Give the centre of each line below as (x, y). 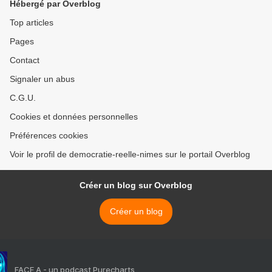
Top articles (32, 22)
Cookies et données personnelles (74, 116)
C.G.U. (23, 97)
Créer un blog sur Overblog (136, 185)
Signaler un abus (42, 79)
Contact (25, 60)
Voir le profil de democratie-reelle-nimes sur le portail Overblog (130, 154)
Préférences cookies (49, 135)
